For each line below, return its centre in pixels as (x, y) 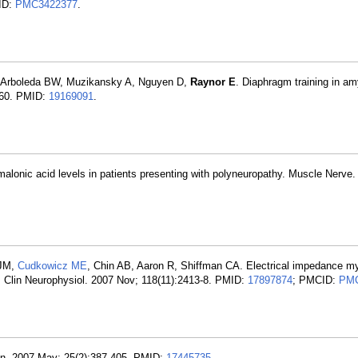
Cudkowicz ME (52, 266)
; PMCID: (316, 280)
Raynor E (213, 82)
